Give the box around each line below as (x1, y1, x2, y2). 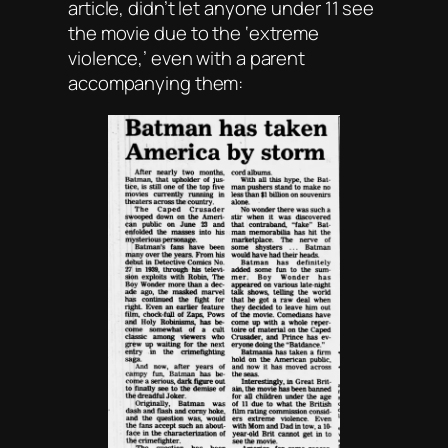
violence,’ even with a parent (68, 45, 306, 72)
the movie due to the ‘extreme (68, 20, 320, 47)
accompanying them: (68, 70, 244, 97)
